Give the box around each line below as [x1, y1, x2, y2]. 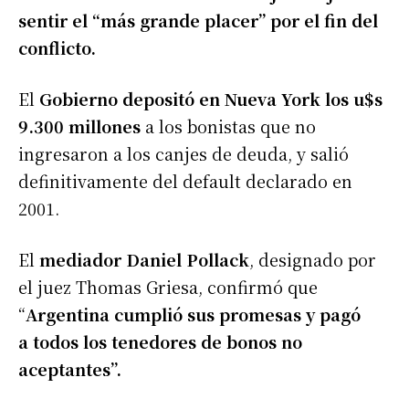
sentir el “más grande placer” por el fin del [18, 8, 378, 33]
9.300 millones [18, 114, 141, 139]
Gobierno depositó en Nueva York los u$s [35, 87, 383, 111]
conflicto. [18, 36, 96, 60]
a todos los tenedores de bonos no [18, 330, 302, 354]
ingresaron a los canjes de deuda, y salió [18, 142, 349, 166]
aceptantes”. [18, 357, 121, 382]
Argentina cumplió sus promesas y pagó [26, 302, 361, 327]
